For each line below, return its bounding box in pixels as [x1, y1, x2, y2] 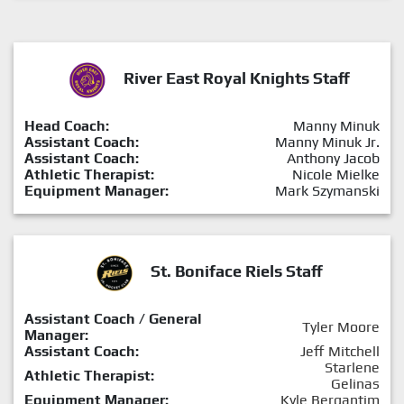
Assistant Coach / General [24, 309, 202, 327]
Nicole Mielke [292, 165, 380, 183]
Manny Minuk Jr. [275, 133, 380, 151]
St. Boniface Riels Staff [150, 261, 323, 280]
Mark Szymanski [275, 181, 380, 199]
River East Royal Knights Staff [123, 68, 350, 87]
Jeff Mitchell [300, 342, 380, 360]
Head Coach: [24, 116, 109, 134]
